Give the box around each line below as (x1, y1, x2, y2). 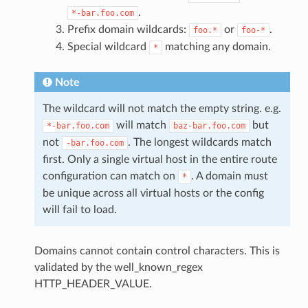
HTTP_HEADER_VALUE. (34, 278, 152, 289)
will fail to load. (42, 203, 117, 215)
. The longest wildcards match (127, 136, 272, 148)
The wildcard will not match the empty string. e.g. (42, 102, 281, 114)
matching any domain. (162, 41, 271, 52)
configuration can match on (42, 170, 178, 181)
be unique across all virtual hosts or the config (42, 187, 264, 199)
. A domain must (190, 170, 268, 181)
